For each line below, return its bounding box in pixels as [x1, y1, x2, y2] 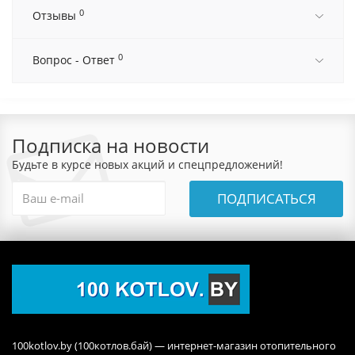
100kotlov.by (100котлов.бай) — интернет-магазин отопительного [12, 338, 336, 353]
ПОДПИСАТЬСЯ [216, 189, 316, 208]
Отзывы [32, 8, 79, 24]
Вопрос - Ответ [32, 52, 118, 68]
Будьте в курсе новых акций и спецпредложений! [12, 157, 283, 173]
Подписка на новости [12, 132, 209, 159]
